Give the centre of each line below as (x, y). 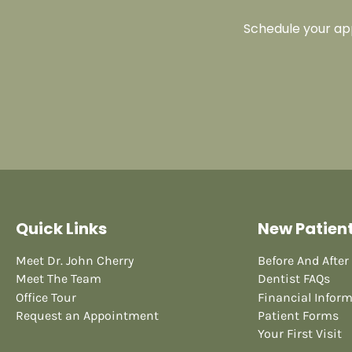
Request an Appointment (87, 315)
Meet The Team (59, 279)
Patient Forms (298, 315)
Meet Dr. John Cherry (75, 261)
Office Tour (46, 297)
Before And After (303, 261)
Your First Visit (299, 333)
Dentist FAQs (293, 279)
